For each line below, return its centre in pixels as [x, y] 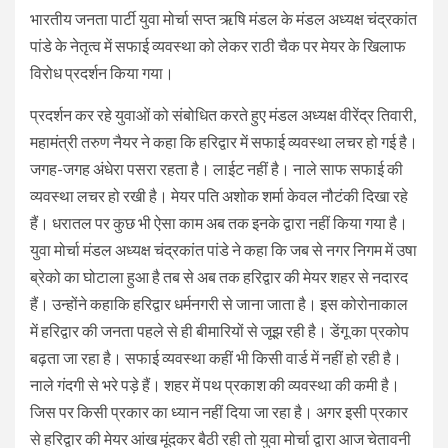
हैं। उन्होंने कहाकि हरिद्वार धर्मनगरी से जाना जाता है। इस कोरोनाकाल [219, 303]
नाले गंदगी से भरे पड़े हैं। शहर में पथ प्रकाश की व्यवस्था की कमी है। [215, 384]
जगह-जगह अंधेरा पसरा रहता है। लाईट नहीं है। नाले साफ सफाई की [216, 168]
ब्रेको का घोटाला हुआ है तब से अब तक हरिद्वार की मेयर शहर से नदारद [219, 276]
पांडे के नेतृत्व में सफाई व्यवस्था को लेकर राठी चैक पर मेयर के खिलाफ [218, 45]
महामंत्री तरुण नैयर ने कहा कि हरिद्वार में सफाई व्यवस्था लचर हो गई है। [224, 141]
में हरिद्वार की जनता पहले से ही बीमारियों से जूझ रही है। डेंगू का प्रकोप [219, 330]
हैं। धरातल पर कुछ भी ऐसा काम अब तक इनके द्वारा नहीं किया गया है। [219, 222]
